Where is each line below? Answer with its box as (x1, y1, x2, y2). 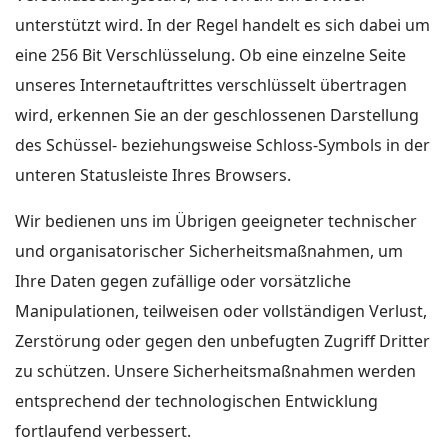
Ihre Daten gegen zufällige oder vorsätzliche (15, 270, 351, 292)
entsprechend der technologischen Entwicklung (15, 390, 378, 412)
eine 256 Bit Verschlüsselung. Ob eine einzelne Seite (15, 44, 406, 66)
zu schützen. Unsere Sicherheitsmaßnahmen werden (15, 360, 416, 382)
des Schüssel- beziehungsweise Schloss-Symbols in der (15, 134, 430, 156)
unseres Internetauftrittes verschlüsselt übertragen (15, 74, 407, 96)
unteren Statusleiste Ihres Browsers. (15, 164, 291, 186)
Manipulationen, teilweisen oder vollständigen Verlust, (15, 300, 427, 322)
